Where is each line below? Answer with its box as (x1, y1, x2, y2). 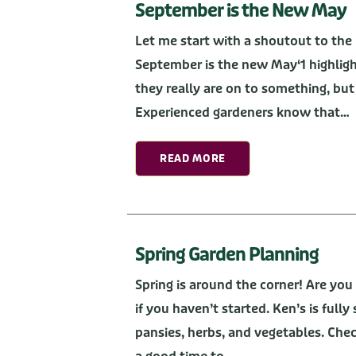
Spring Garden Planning (135, 243, 319, 266)
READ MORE (160, 152, 226, 166)
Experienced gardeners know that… (135, 104, 350, 122)
